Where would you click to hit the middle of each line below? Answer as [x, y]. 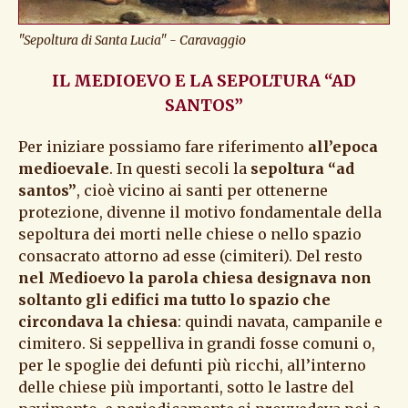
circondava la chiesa [98, 321]
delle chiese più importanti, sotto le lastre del [186, 387]
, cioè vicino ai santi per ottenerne [202, 190]
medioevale [64, 168]
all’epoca [343, 146]
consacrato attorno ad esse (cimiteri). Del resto [190, 255]
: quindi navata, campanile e [280, 321]
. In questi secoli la [180, 168]
